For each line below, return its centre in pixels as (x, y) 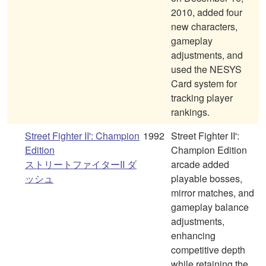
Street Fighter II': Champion (82, 136)
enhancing (193, 236)
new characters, (204, 27)
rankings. (190, 112)
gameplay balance (210, 207)
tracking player (202, 98)
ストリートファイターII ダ (81, 164)
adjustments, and (207, 55)
